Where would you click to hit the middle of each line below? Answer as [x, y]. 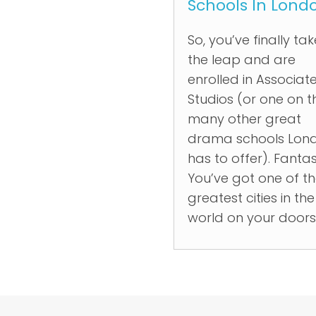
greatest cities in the [251, 198]
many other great [244, 119]
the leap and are [242, 60]
